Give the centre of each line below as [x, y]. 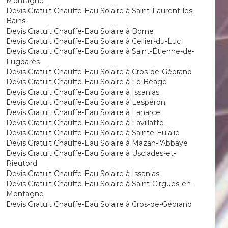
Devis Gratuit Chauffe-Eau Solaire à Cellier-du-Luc [93, 41]
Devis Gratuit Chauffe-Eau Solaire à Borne [80, 31]
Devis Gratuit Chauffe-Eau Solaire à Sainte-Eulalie [93, 133]
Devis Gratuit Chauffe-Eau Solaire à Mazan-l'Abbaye [97, 143]
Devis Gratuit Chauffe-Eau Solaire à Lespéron [85, 102]
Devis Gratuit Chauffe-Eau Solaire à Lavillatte [85, 123]
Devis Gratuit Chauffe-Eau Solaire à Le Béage [86, 82]
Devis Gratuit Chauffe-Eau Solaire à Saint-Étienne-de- [100, 51]
